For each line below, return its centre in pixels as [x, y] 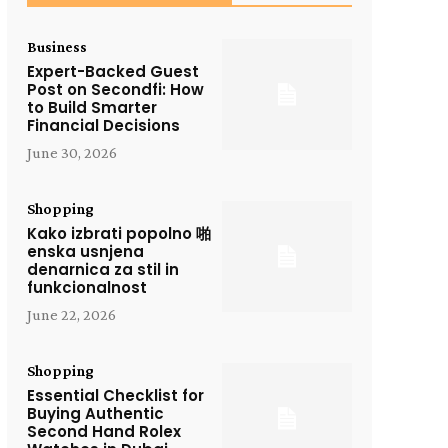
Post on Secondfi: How [115, 90]
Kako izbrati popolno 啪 [118, 234]
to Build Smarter [91, 108]
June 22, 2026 [71, 315]
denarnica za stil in [102, 270]
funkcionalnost [86, 288]
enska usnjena [85, 252]
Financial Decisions [103, 126]
